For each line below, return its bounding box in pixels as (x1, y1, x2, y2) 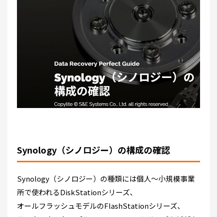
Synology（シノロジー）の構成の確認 (17, 143, 170, 156)
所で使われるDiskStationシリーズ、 (17, 187, 137, 198)
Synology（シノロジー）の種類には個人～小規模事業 (17, 173, 195, 184)
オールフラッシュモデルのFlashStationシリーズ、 (17, 201, 185, 211)
